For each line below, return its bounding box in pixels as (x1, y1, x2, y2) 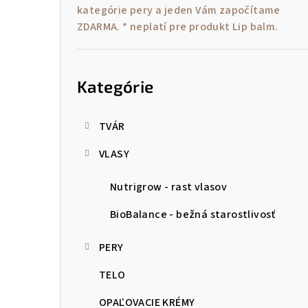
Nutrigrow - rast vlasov (110, 179, 228, 195)
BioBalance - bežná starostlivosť (110, 206, 276, 222)
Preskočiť (76, 49, 124, 65)
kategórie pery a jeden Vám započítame (77, 2, 280, 18)
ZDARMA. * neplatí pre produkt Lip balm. (77, 19, 278, 34)
